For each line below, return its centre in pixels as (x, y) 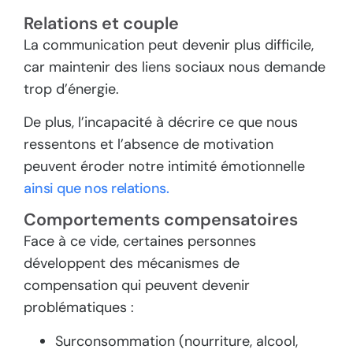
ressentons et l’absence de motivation (149, 145)
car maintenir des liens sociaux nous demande (175, 67)
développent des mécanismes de (132, 264)
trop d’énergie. (71, 89)
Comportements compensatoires (161, 220)
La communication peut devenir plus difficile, (169, 45)
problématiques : (79, 308)
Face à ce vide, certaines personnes (140, 242)
